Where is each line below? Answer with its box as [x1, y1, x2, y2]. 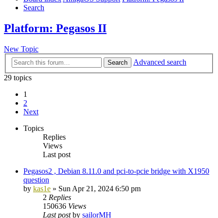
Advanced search [133, 57, 186, 66]
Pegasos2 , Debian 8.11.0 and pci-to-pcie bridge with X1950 [23, 166, 209, 175]
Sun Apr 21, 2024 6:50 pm [58, 184, 141, 193]
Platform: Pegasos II [4, 22, 107, 35]
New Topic [4, 45, 38, 54]
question [23, 175, 49, 184]
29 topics [4, 73, 32, 82]
